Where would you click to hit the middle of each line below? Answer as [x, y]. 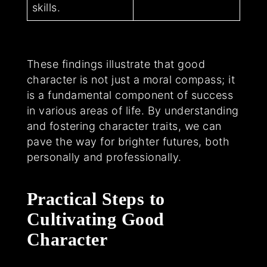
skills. [46, 8]
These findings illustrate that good [116, 64]
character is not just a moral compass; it [131, 80]
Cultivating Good [95, 219]
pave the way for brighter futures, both [128, 142]
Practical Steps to [96, 199]
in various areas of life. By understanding [133, 111]
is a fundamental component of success [130, 95]
